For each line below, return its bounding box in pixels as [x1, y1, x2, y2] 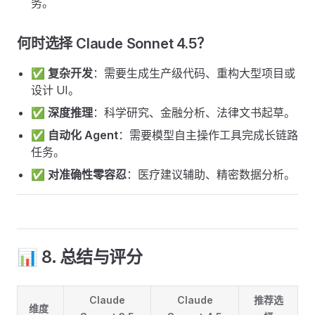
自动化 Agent [48, 128, 118, 142]
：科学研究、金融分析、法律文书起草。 [93, 105, 295, 120]
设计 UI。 [31, 83, 79, 97]
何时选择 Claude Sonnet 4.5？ [17, 35, 211, 52]
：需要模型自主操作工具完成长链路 [118, 128, 298, 142]
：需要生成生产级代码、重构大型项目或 [93, 66, 295, 80]
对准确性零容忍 [48, 167, 127, 181]
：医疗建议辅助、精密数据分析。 [127, 167, 295, 181]
